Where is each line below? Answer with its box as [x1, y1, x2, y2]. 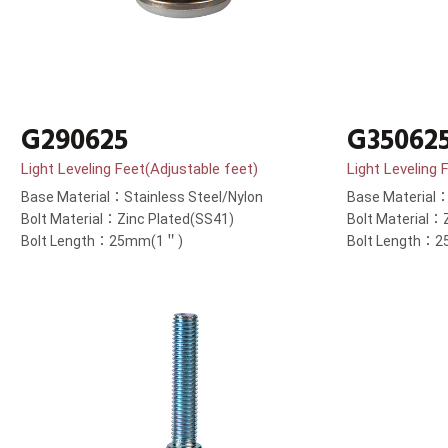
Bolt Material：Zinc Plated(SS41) [21, 211, 234, 228]
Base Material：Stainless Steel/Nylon [21, 189, 263, 206]
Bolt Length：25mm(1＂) [21, 233, 183, 250]
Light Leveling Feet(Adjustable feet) [21, 160, 258, 179]
